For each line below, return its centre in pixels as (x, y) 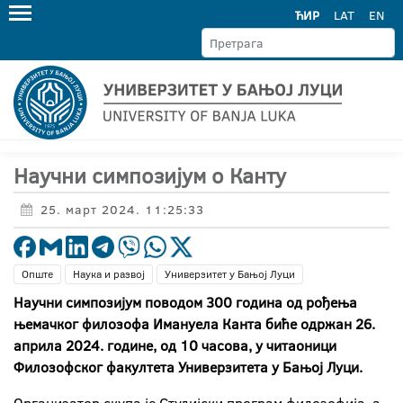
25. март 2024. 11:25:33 (122, 210)
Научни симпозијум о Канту (150, 175)
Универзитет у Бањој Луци (230, 274)
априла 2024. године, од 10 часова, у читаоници (175, 345)
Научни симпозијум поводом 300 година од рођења (185, 302)
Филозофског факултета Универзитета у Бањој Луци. (188, 367)
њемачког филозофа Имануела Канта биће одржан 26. (194, 324)
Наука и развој (109, 274)
